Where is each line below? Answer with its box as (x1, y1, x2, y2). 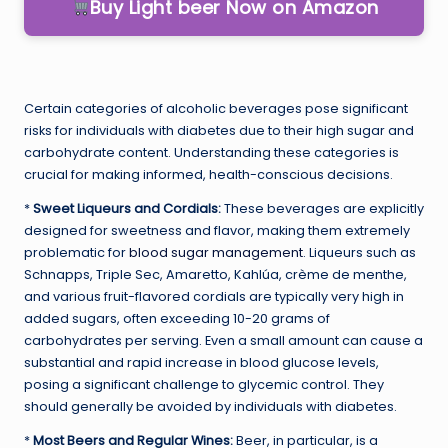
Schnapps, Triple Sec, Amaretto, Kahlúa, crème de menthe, (24, 265, 407, 283)
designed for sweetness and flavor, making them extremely (24, 221, 410, 239)
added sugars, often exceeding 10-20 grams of (24, 309, 330, 327)
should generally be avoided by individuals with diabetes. (24, 397, 397, 415)
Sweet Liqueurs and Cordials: (33, 199, 221, 217)
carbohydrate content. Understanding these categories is (24, 143, 399, 161)
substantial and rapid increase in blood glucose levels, (24, 353, 379, 371)
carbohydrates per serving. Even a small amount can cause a (24, 331, 423, 349)
